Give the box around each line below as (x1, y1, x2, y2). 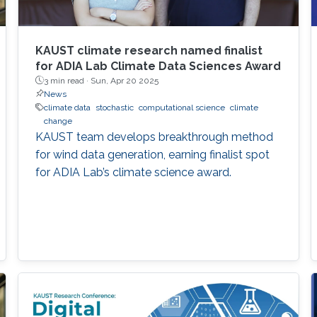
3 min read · (43, 75, 91, 86)
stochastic (95, 102, 134, 113)
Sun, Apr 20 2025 (90, 75, 158, 86)
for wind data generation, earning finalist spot (35, 147, 270, 161)
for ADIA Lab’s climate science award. (35, 165, 231, 179)
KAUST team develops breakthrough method (35, 129, 273, 144)
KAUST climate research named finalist (35, 43, 263, 57)
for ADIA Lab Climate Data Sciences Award (35, 59, 281, 73)
